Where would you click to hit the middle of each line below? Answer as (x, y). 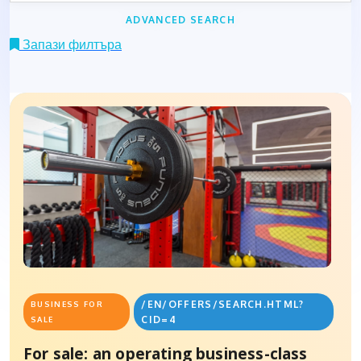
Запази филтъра (71, 45)
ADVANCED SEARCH (180, 20)
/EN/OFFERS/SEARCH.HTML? (223, 305)
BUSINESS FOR (67, 304)
